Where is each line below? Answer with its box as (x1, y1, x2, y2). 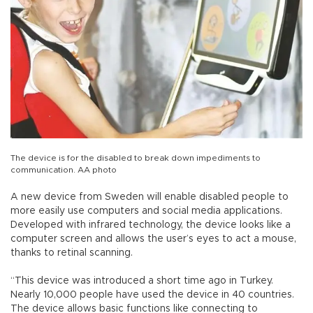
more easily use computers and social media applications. (10, 206, 282, 217)
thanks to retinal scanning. (10, 248, 133, 259)
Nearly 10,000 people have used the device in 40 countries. (10, 290, 294, 300)
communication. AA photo (10, 166, 117, 175)
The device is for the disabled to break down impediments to (10, 154, 261, 163)
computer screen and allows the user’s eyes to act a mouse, (10, 234, 296, 245)
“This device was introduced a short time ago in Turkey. (10, 276, 273, 286)
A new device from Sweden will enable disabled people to (10, 192, 289, 203)
